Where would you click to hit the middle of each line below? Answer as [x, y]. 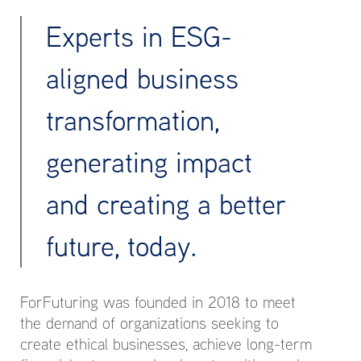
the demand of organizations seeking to [149, 323]
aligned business [142, 79]
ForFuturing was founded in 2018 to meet [158, 302]
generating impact [149, 162]
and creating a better [166, 204]
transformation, [133, 120]
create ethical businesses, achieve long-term [166, 344]
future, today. [122, 246]
